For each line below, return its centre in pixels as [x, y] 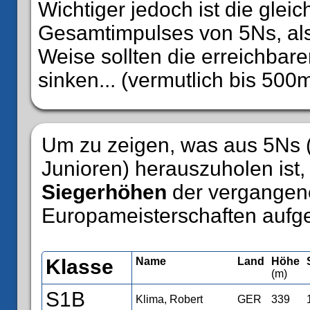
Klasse [80, 266]
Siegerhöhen [104, 192]
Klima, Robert [169, 299]
